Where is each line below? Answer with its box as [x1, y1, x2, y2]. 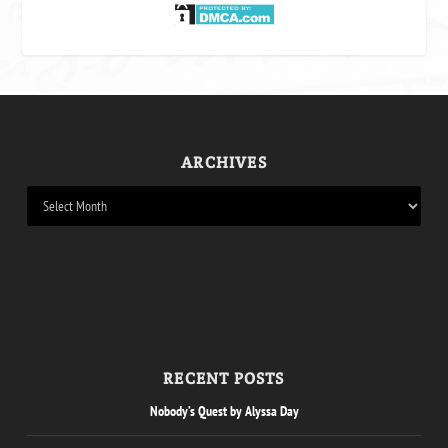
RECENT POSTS [163, 368, 285, 390]
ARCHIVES [181, 152, 267, 174]
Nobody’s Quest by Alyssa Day [149, 402, 299, 421]
